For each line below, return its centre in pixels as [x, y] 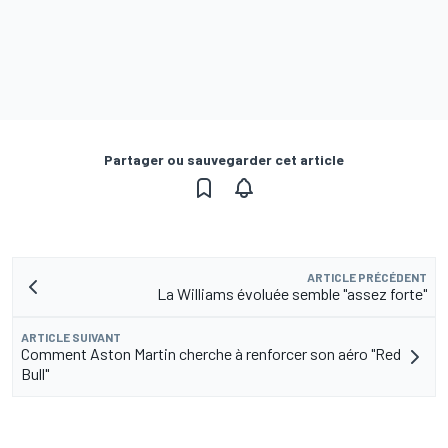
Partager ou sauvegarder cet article [224, 159]
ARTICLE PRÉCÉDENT [367, 276]
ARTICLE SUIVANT [71, 336]
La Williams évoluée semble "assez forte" [292, 293]
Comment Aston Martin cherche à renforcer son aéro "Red [211, 353]
